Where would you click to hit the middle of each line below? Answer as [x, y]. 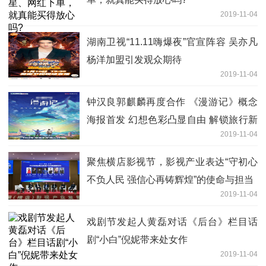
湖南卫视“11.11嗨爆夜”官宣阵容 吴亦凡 [172, 42]
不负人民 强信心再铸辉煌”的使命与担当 [170, 179]
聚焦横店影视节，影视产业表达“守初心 [172, 161]
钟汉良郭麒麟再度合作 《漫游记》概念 [172, 102]
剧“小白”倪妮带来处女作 [137, 239]
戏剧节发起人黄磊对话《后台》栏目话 [172, 221]
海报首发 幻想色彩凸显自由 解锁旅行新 [172, 119]
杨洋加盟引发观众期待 [134, 59]
